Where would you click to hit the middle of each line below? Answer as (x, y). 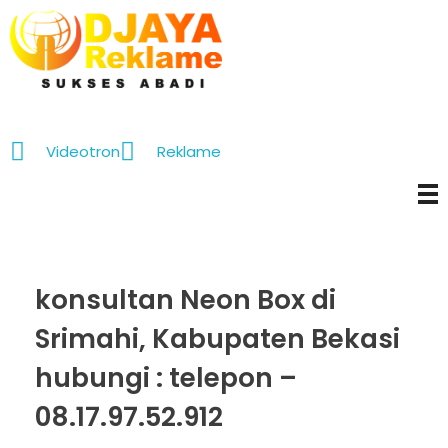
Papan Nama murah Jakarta (24, 97)
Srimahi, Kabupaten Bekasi (217, 338)
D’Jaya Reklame (37, 99)
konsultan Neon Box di (185, 299)
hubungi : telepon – (166, 377)
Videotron (83, 151)
